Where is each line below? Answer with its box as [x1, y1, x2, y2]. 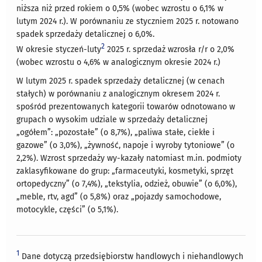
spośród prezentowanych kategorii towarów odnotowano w [16, 101, 236, 112]
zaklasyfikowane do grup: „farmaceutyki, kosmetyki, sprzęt [16, 166, 234, 176]
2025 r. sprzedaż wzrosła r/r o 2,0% [105, 44, 235, 54]
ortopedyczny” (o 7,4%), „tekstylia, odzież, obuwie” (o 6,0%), [16, 178, 237, 189]
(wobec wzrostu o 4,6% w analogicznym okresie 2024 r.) [16, 57, 221, 67]
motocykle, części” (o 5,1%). [16, 204, 119, 215]
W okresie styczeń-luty [16, 44, 102, 54]
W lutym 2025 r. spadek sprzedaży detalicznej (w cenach [16, 75, 225, 86]
